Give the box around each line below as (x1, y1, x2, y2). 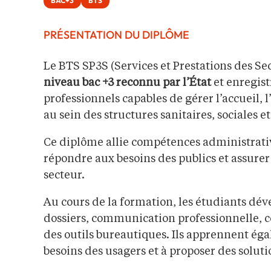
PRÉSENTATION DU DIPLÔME (44, 28, 189, 42)
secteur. (44, 170, 85, 181)
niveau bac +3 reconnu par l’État (44, 77, 211, 89)
